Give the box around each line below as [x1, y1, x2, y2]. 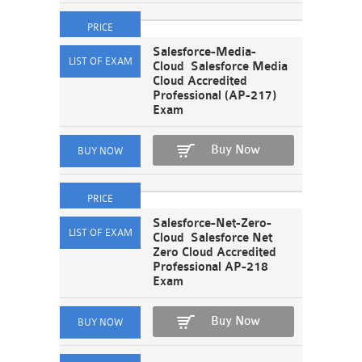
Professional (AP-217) [153, 89, 276, 103]
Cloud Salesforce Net [153, 231, 272, 245]
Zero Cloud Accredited [153, 246, 276, 259]
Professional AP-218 [153, 260, 268, 274]
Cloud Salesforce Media [153, 60, 288, 74]
